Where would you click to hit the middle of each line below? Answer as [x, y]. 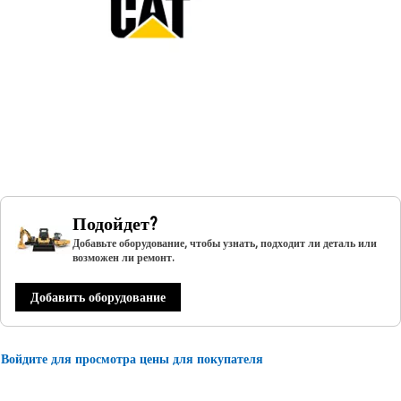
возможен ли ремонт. [124, 257]
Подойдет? [115, 224]
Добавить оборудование [98, 297]
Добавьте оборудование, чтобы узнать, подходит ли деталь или [225, 243]
